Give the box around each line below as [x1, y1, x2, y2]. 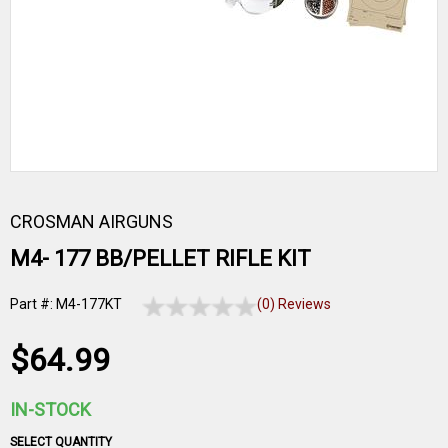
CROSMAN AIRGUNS [10, 211, 173, 232]
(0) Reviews [257, 296, 332, 312]
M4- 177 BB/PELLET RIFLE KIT [10, 246, 311, 271]
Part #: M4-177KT [10, 296, 122, 312]
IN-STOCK [10, 399, 91, 420]
